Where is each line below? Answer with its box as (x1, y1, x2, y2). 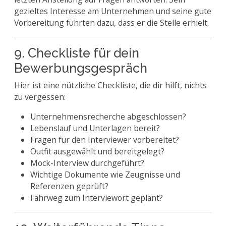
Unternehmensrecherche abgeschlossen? (30, 111, 186, 122)
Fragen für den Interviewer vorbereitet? (30, 134, 179, 145)
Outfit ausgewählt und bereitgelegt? (30, 146, 164, 157)
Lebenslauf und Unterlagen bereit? (30, 123, 160, 134)
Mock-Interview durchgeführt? (30, 157, 144, 168)
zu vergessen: (14, 91, 66, 102)
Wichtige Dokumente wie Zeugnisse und (30, 169, 180, 180)
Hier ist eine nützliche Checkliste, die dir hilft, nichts (14, 80, 207, 91)
